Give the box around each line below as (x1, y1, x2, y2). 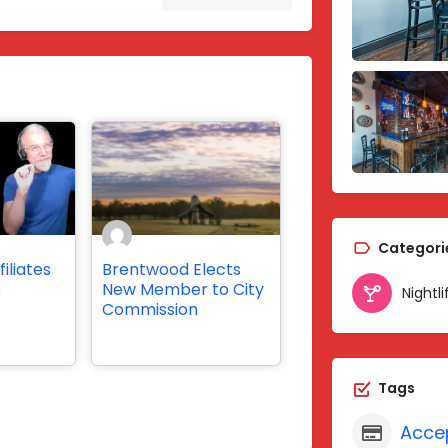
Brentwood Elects (101, 257, 241, 281)
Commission (101, 297, 198, 321)
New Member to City (101, 277, 264, 301)
